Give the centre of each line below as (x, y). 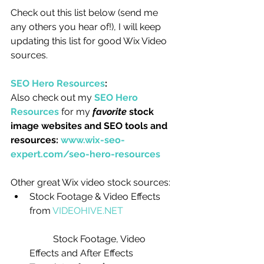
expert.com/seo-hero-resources (85, 154)
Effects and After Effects (82, 253)
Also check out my (52, 98)
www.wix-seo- (93, 140)
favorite (110, 112)
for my (76, 112)
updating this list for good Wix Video (90, 41)
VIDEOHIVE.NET (88, 211)
